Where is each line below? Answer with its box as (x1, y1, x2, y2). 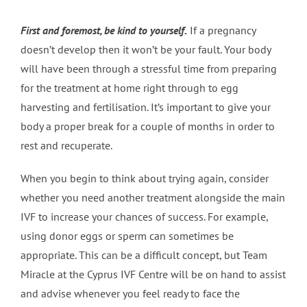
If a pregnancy (186, 23, 256, 38)
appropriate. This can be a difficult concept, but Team (20, 248, 267, 262)
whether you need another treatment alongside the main (20, 191, 285, 205)
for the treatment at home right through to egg (20, 81, 238, 95)
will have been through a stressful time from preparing (20, 62, 277, 76)
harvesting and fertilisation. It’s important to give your (20, 100, 271, 114)
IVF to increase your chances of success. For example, (20, 210, 268, 224)
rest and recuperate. (20, 138, 112, 153)
